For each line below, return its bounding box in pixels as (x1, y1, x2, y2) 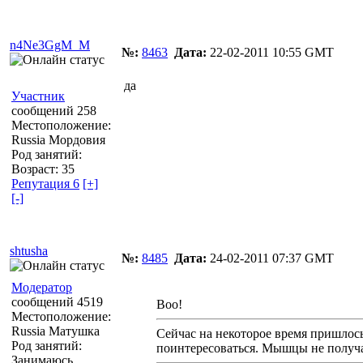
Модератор (11, 280, 72, 294)
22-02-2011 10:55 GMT (207, 45, 334, 59)
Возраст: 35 (11, 161, 75, 176)
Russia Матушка (11, 323, 100, 338)
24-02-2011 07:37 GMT (207, 250, 334, 265)
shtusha (10, 243, 48, 258)
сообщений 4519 (11, 294, 103, 309)
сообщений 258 (11, 103, 96, 117)
